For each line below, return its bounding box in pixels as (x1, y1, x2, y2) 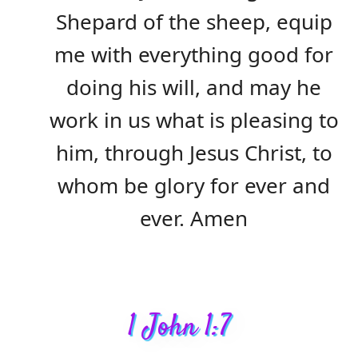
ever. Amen (140, 204, 248, 233)
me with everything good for (54, 40, 333, 70)
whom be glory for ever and (58, 171, 330, 201)
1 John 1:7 (127, 307, 231, 349)
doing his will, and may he (66, 73, 321, 102)
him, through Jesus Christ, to (55, 138, 332, 168)
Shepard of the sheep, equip (55, 7, 332, 37)
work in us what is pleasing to (49, 105, 339, 135)
